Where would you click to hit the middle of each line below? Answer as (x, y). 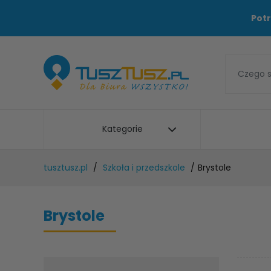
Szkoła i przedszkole (144, 168)
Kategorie (122, 129)
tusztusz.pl (66, 168)
